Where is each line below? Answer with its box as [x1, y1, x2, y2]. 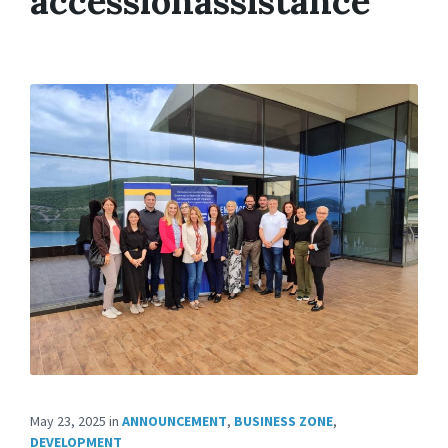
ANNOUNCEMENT [122, 412, 227, 430]
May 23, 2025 [30, 412, 106, 430]
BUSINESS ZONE [234, 412, 333, 430]
